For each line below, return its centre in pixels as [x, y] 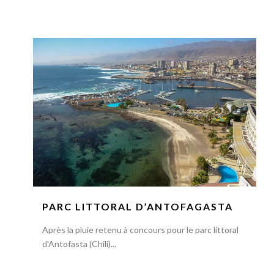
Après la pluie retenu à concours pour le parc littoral [140, 230]
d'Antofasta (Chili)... [79, 244]
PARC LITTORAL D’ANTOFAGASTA [137, 207]
